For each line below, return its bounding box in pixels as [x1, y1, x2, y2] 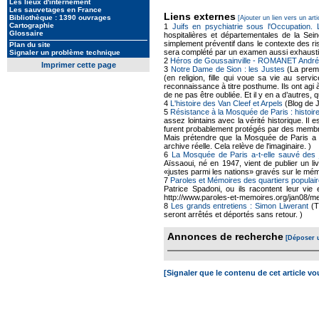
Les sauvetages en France [9, 6, 102, 14]
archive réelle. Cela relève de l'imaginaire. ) [164, 142, 311, 150]
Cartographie [9, 21, 54, 29]
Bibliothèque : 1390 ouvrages [9, 14, 111, 21]
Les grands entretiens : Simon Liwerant [170, 202, 308, 210]
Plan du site [9, 41, 51, 48]
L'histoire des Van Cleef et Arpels [170, 99, 283, 108]
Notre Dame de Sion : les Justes [170, 65, 285, 73]
